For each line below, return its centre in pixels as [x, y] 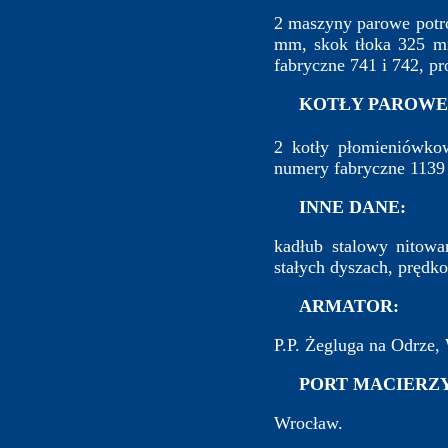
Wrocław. [308, 423]
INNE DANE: [340, 207]
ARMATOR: [336, 306]
